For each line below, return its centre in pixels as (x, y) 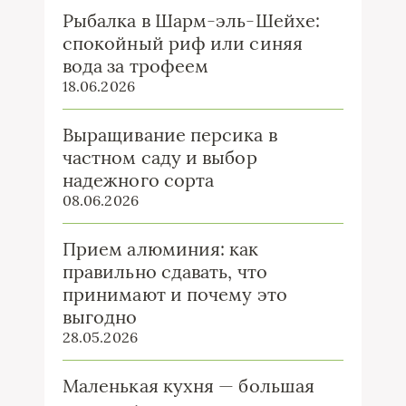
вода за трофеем (136, 66)
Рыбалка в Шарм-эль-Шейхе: (191, 20)
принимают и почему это (175, 294)
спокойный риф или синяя (183, 43)
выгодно (100, 317)
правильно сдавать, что (165, 271)
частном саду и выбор (160, 157)
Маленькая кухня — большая (188, 386)
